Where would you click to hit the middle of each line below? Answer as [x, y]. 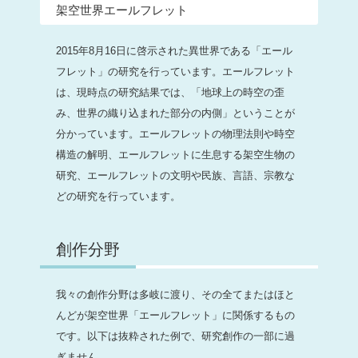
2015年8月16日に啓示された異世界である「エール [174, 50]
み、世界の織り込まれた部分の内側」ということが [175, 113]
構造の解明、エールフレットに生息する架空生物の [175, 154]
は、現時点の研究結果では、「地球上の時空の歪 [170, 92]
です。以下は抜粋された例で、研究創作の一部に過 [175, 336]
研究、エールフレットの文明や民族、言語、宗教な [175, 175]
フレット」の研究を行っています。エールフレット [175, 71]
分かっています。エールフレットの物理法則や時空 [175, 133]
